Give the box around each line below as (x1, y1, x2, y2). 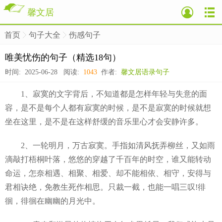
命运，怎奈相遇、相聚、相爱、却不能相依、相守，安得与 (5, 169, 211, 177)
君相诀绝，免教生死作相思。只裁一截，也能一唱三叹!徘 (5, 183, 206, 191)
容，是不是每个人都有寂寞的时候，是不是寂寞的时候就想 (5, 104, 211, 112)
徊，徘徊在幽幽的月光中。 (5, 197, 100, 205)
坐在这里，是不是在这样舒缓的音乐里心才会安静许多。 (5, 117, 203, 126)
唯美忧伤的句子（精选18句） (5, 53, 121, 62)
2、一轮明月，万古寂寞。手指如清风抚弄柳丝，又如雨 (5, 141, 215, 150)
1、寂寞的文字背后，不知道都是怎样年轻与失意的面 (5, 90, 207, 98)
